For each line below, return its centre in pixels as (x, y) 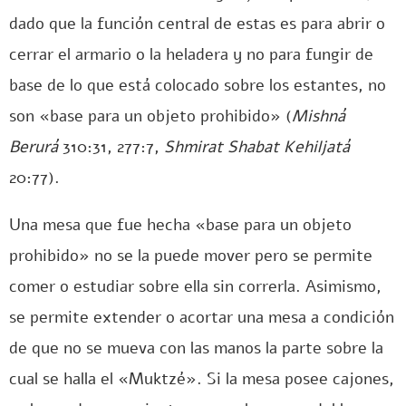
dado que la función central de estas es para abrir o (197, 24)
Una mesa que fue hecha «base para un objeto (180, 225)
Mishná (319, 116)
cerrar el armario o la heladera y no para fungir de (191, 54)
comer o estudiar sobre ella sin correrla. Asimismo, (195, 286)
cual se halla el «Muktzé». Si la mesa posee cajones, (202, 379)
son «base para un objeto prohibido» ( (150, 116)
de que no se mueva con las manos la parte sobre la (196, 348)
